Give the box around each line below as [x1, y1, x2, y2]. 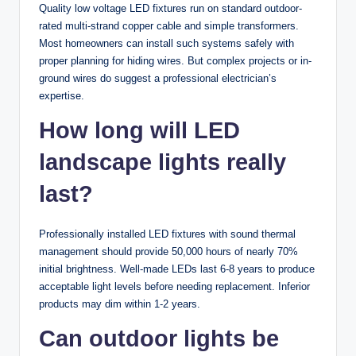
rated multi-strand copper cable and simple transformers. [39, 19, 299, 32]
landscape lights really [39, 149, 286, 175]
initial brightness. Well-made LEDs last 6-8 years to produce [39, 262, 315, 275]
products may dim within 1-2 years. [39, 297, 200, 310]
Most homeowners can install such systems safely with [39, 37, 294, 49]
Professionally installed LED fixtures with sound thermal [39, 227, 296, 240]
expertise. [39, 89, 84, 102]
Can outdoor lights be [39, 325, 279, 351]
